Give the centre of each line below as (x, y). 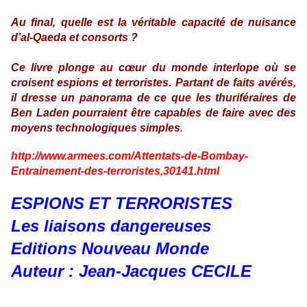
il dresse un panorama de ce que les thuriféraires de (153, 98)
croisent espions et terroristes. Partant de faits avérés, (153, 83)
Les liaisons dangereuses (111, 226)
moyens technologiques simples (96, 128)
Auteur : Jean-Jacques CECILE (131, 271)
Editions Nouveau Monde (110, 248)
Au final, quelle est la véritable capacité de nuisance (153, 22)
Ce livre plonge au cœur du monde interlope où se (153, 67)
